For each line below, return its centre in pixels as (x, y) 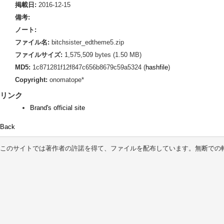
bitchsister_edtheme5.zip (87, 42)
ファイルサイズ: (39, 55)
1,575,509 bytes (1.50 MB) (102, 55)
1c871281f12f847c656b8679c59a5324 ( (88, 67)
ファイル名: (32, 42)
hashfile (157, 67)
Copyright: (31, 80)
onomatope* (66, 80)
